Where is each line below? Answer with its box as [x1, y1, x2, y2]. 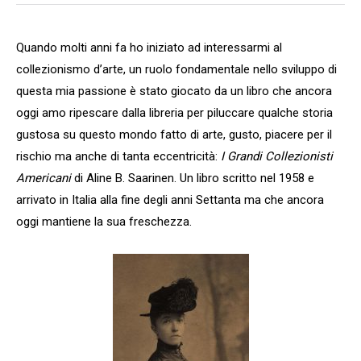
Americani [16, 171, 71, 186]
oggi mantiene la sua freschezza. [16, 214, 192, 230]
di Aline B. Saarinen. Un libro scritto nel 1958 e [71, 171, 314, 186]
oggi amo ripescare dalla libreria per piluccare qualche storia [16, 106, 333, 121]
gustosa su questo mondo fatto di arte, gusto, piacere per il [16, 127, 332, 143]
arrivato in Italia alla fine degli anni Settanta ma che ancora [16, 193, 324, 208]
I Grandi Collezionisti [221, 149, 333, 164]
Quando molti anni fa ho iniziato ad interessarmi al [16, 40, 282, 56]
